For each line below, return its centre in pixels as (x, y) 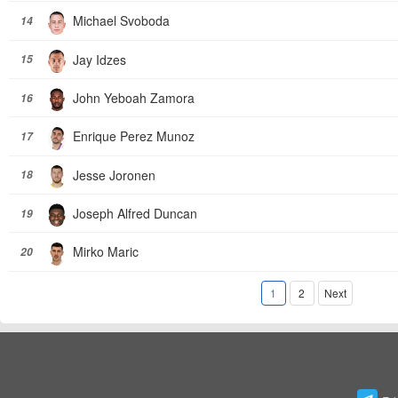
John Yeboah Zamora (134, 97)
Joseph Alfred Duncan (135, 213)
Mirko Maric (106, 252)
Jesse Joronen (114, 175)
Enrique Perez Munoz (134, 136)
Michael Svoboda (121, 21)
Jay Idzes (99, 59)
